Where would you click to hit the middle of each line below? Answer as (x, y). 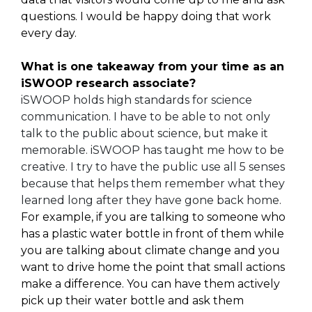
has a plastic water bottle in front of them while (153, 234)
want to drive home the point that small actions (153, 267)
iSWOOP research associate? (108, 84)
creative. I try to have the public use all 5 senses (153, 167)
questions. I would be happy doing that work (146, 17)
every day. (49, 33)
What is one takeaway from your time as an (153, 67)
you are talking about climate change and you (150, 251)
